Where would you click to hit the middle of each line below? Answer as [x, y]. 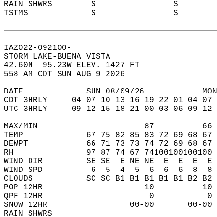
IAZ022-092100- [43, 48]
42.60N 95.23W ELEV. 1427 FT [77, 65]
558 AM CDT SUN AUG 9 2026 [69, 74]
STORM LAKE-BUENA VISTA [62, 57]
